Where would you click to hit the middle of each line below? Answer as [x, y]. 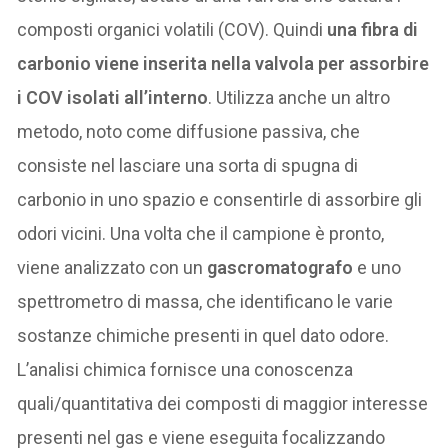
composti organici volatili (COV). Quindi [172, 29]
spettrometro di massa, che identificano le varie [205, 301]
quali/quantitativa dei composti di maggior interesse [223, 403]
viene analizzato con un [112, 267]
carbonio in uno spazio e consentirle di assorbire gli [220, 199]
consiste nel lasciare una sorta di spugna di [188, 165]
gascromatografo [282, 267]
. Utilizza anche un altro [299, 97]
